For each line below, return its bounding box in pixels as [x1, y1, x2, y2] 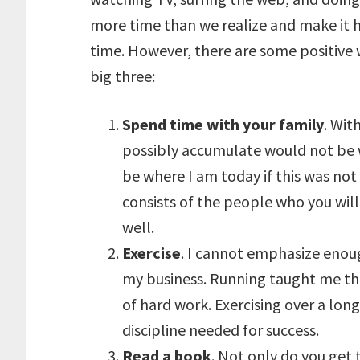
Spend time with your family [122, 114, 324, 134]
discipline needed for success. [122, 320, 319, 340]
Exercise [122, 243, 181, 263]
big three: [90, 66, 155, 86]
